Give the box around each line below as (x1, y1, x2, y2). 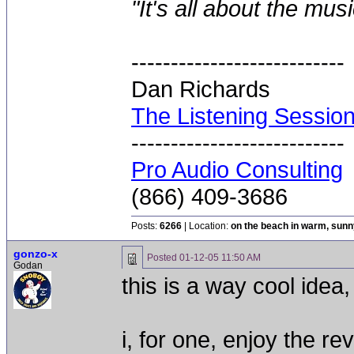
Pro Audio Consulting (131, 156, 343, 183)
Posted (147, 252, 179, 263)
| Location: (182, 220, 231, 232)
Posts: (131, 220, 160, 232)
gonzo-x (13, 247, 58, 260)
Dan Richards (131, 76, 270, 102)
